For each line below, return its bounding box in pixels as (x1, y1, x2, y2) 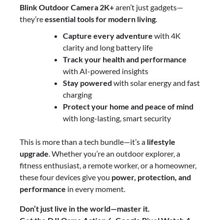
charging (63, 89, 92, 99)
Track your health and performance (63, 54, 187, 64)
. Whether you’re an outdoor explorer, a (49, 148, 180, 158)
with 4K (153, 30, 181, 40)
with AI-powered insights (63, 66, 148, 76)
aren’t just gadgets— (114, 2, 183, 12)
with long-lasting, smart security (63, 113, 171, 123)
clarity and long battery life (63, 42, 153, 52)
